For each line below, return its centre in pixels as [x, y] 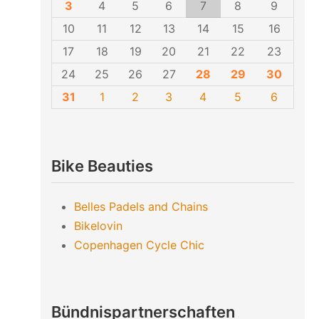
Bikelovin [98, 225]
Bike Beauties [102, 166]
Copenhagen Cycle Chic [139, 245]
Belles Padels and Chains [141, 206]
